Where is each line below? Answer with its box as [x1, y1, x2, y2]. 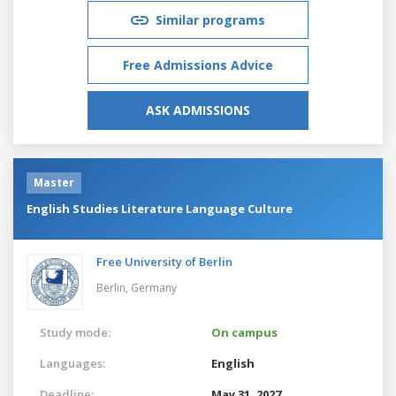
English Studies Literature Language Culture [27, 200, 293, 217]
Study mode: [40, 324, 110, 340]
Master [34, 174, 74, 190]
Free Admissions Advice [123, 56, 273, 73]
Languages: [40, 354, 105, 371]
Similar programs [156, 11, 265, 28]
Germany [131, 279, 177, 295]
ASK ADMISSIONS [146, 101, 250, 118]
